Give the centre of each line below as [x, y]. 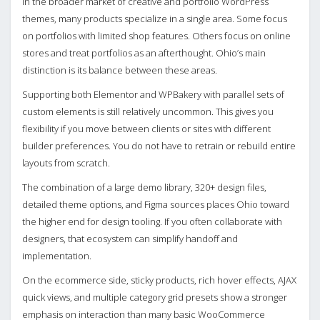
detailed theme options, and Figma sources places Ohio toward [156, 204]
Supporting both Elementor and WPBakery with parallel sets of [153, 94]
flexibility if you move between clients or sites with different [146, 128]
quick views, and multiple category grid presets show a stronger [155, 297]
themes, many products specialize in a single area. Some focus [155, 18]
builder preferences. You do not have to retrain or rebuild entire [159, 145]
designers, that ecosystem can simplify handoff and [130, 238]
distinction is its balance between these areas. [120, 70]
